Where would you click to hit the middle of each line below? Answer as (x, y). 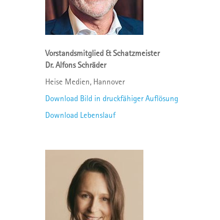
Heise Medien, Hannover (85, 82)
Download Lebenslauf (80, 115)
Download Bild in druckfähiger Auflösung (112, 98)
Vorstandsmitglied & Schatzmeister (102, 53)
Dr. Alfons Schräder (76, 65)
